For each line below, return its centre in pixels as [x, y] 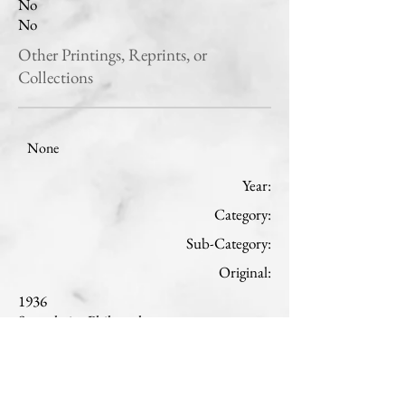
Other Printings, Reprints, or [113, 55]
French [39, 361]
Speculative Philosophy [85, 321]
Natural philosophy [75, 341]
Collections [56, 77]
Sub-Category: [229, 243]
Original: [245, 272]
